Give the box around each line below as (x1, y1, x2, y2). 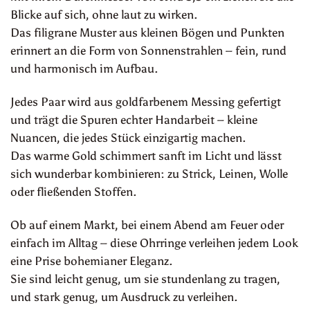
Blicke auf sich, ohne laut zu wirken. (10, 8, 197, 22)
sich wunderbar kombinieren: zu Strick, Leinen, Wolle (10, 166, 288, 181)
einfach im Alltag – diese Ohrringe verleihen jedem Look (10, 235, 298, 250)
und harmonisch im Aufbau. (10, 62, 158, 76)
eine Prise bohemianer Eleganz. (10, 253, 172, 268)
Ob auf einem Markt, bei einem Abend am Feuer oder (10, 217, 284, 232)
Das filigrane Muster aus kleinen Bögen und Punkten (10, 26, 284, 40)
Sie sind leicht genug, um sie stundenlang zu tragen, (10, 271, 280, 286)
